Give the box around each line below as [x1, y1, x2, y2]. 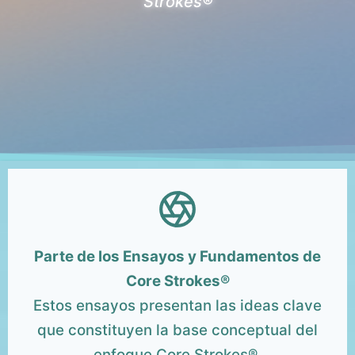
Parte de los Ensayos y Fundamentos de [34, 247, 321, 266]
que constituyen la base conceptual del [37, 321, 318, 340]
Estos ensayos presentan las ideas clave [33, 296, 322, 315]
